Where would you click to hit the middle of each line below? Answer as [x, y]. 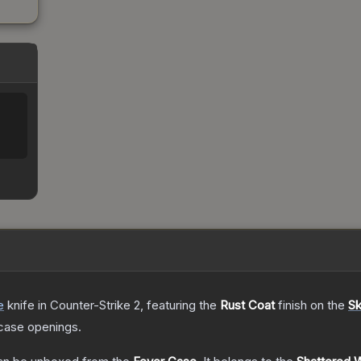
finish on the [311, 305]
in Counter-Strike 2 [87, 305]
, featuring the [180, 305]
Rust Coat [247, 305]
